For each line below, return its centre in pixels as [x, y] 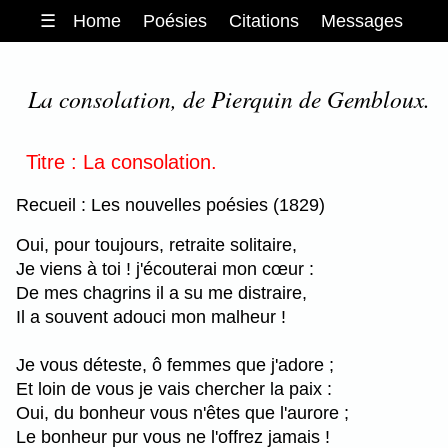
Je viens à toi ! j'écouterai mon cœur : [165, 268]
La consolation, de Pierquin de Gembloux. [229, 98]
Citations [264, 20]
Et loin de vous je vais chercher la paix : [174, 388]
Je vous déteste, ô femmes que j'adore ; [175, 364]
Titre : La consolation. [121, 161]
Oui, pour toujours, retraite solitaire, [156, 244]
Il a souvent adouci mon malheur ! [151, 316]
